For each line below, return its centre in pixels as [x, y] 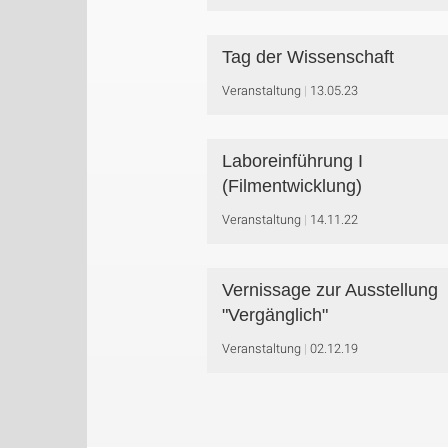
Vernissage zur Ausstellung [330, 290]
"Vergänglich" [275, 315]
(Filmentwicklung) [292, 186]
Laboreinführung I [292, 161]
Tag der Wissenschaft [308, 57]
